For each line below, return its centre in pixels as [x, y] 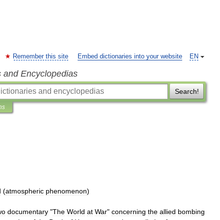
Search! [187, 91]
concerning [129, 212]
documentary [28, 212]
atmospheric [25, 191]
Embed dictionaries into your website [130, 56]
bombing [191, 212]
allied [168, 212]
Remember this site [41, 56]
